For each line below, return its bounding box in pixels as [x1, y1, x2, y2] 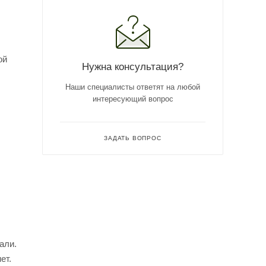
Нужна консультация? [82, 60, 183, 72]
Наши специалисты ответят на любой [65, 82, 200, 91]
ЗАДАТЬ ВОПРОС [104, 134, 161, 141]
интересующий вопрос [92, 94, 173, 103]
